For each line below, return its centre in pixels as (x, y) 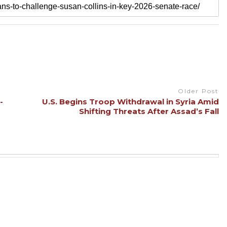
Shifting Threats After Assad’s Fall (149, 111)
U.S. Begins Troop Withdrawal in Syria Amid (130, 102)
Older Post (198, 91)
